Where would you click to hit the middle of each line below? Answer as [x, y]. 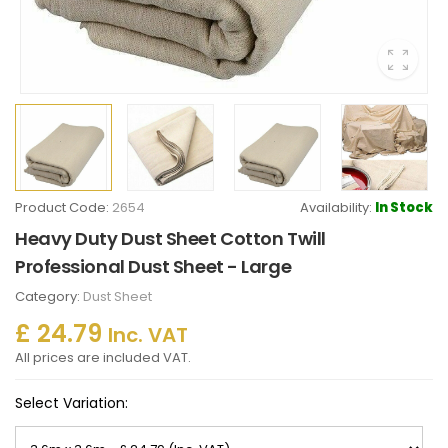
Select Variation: [71, 403]
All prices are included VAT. [103, 357]
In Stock [404, 207]
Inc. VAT [148, 335]
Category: [49, 296]
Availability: [337, 207]
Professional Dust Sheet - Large [153, 266]
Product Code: [63, 207]
